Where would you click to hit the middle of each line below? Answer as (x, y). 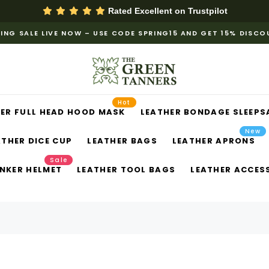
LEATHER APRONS (214, 141)
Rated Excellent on (147, 11)
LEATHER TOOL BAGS (126, 170)
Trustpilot (207, 11)
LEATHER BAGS (122, 141)
